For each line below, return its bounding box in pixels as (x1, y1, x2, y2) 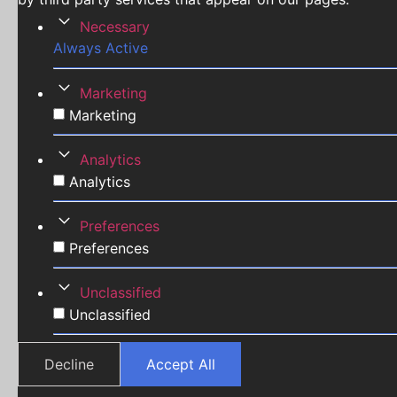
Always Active (53, 38, 148, 57)
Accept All (146, 354, 215, 373)
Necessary (80, 17, 150, 35)
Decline (44, 354, 94, 373)
